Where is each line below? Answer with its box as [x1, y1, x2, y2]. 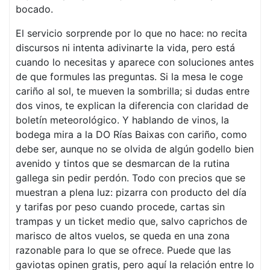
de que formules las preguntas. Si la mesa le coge [16, 71, 243, 83]
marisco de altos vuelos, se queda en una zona [16, 230, 230, 242]
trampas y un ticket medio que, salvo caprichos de [16, 215, 247, 227]
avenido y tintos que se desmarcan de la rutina [16, 157, 230, 169]
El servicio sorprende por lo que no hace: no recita [16, 27, 247, 39]
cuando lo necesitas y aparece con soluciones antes [16, 56, 254, 68]
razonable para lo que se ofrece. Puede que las [16, 244, 231, 256]
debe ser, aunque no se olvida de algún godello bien [16, 143, 254, 155]
